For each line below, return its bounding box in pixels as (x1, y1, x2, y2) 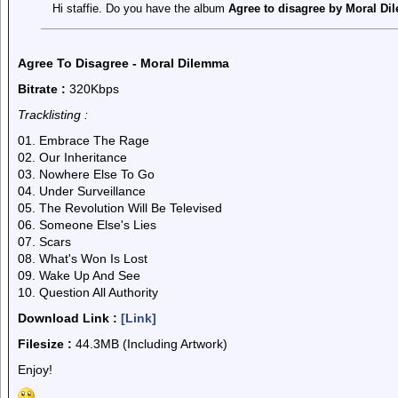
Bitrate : (18, 82, 66, 96)
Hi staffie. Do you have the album (52, 2, 228, 15)
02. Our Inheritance (18, 150, 127, 164)
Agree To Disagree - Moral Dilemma (18, 56, 229, 70)
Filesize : (18, 337, 72, 351)
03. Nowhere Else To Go (18, 167, 155, 181)
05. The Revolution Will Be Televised (18, 201, 222, 215)
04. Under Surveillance (18, 184, 146, 198)
